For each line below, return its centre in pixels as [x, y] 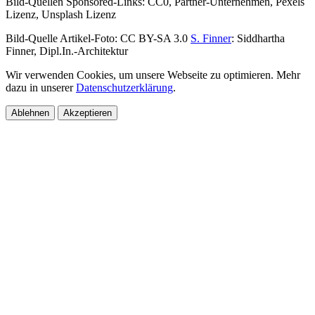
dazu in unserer [41, 88]
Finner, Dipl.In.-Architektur [67, 51]
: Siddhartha [258, 39]
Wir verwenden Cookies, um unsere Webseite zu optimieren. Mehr [153, 75]
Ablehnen [30, 113]
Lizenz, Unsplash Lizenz [61, 15]
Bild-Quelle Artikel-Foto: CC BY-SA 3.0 [98, 39]
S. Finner [211, 39]
